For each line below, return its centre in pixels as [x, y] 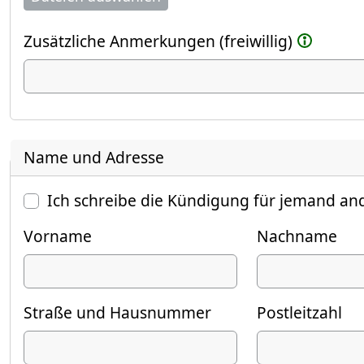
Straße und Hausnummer [117, 313]
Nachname [297, 236]
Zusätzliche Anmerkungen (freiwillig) [158, 41]
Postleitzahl [300, 313]
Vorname [58, 236]
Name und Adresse [94, 158]
